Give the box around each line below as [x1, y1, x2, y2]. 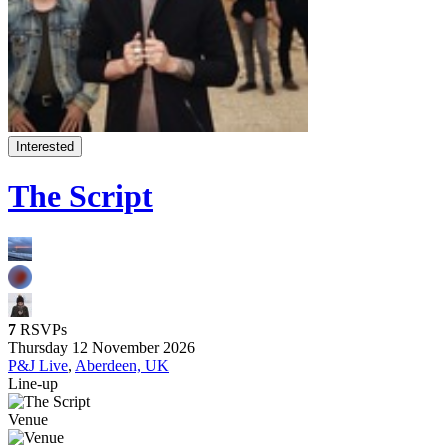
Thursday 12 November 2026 [8, 338, 195, 356]
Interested [16, 139, 74, 154]
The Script [8, 178, 153, 215]
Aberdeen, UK [75, 356, 169, 374]
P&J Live [8, 356, 68, 374]
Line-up [8, 374, 58, 392]
